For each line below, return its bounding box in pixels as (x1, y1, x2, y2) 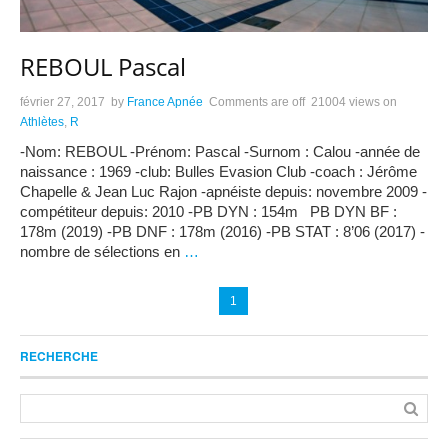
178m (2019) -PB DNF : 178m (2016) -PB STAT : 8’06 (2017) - (20, 223, 425, 241)
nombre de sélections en (20, 243, 184, 261)
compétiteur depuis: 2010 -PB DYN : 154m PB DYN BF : (20, 203, 397, 221)
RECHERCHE (20, 347, 98, 366)
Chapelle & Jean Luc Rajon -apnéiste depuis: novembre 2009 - (20, 183, 427, 201)
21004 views (311, 95, 380, 110)
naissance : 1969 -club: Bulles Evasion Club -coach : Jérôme (20, 163, 417, 181)
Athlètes (20, 115, 64, 130)
